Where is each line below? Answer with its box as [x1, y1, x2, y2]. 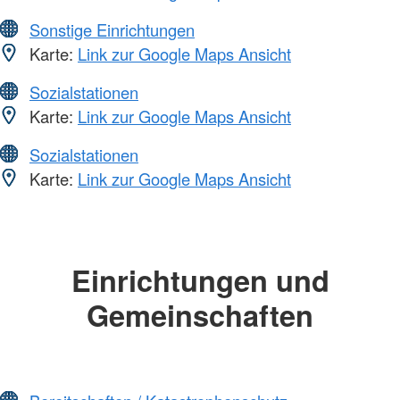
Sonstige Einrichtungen [29, 17, 195, 41]
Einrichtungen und [71, 258, 329, 301]
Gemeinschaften [87, 293, 313, 336]
